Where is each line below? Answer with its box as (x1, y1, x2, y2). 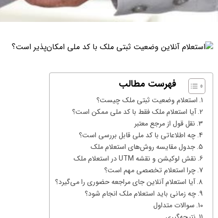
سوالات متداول (153, 200, 195, 211)
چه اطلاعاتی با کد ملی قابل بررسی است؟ (78, 130, 196, 141)
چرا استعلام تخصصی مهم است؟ (104, 165, 196, 176)
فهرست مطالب (119, 77, 176, 91)
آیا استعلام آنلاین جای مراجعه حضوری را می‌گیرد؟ (54, 177, 195, 188)
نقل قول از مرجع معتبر (134, 118, 195, 129)
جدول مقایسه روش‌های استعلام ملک (90, 142, 195, 153)
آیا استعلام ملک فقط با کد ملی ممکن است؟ (72, 107, 196, 118)
